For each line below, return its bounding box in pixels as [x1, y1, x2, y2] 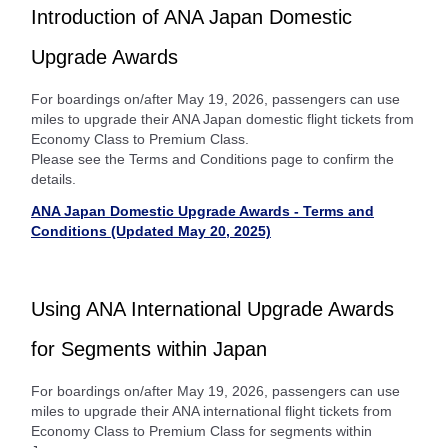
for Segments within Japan [31, 337, 267, 360]
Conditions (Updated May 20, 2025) [31, 222, 271, 239]
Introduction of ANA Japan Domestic [31, 5, 352, 28]
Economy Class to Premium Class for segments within [31, 422, 372, 439]
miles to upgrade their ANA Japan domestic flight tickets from [31, 110, 414, 127]
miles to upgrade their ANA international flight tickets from [31, 402, 392, 419]
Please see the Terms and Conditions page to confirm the [31, 150, 394, 167]
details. [31, 170, 76, 187]
